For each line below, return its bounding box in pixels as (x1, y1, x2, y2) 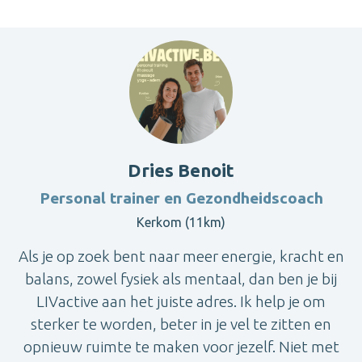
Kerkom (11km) (137, 215, 225, 230)
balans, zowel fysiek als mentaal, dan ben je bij (25, 270, 337, 288)
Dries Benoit (128, 160, 234, 181)
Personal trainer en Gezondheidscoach (39, 189, 323, 208)
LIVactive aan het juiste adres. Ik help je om (36, 293, 326, 311)
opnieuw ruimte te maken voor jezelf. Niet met (23, 338, 339, 356)
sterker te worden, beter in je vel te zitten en (31, 315, 331, 334)
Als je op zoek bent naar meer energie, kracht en (18, 247, 344, 266)
